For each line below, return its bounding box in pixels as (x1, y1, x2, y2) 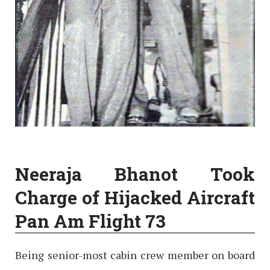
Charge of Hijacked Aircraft (15, 186, 255, 210)
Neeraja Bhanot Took (15, 162, 255, 186)
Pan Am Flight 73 (15, 209, 166, 233)
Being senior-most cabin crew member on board (15, 248, 255, 263)
